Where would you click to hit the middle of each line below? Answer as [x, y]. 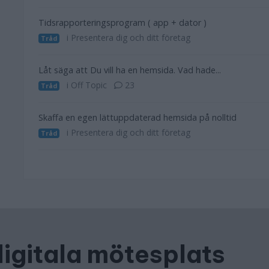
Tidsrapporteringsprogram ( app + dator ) [122, 23]
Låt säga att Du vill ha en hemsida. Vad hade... [130, 70]
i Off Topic [87, 85]
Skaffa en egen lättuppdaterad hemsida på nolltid [138, 117]
